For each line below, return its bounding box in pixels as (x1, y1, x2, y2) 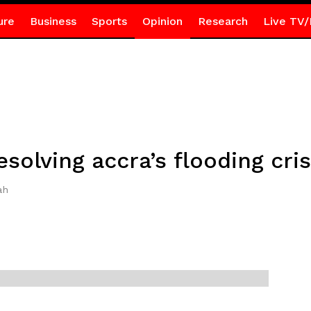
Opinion (142, 15, 183, 28)
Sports (91, 15, 127, 28)
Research (197, 15, 248, 28)
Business (29, 15, 76, 28)
